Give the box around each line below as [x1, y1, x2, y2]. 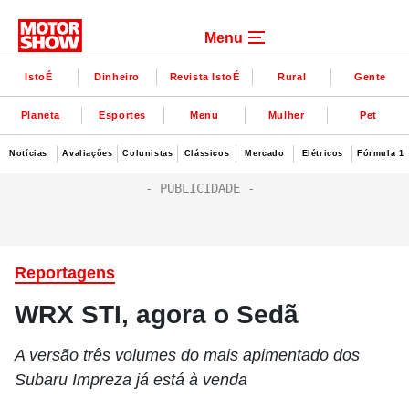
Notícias [9, 148, 48, 158]
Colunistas [122, 148, 173, 158]
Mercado [245, 148, 285, 158]
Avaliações [62, 148, 113, 158]
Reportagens [15, 264, 115, 282]
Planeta [20, 109, 60, 121]
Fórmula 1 [357, 148, 404, 158]
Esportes [99, 109, 147, 121]
